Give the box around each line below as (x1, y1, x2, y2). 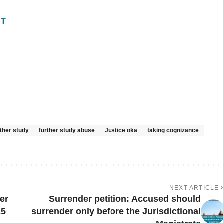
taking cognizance (147, 127, 199, 134)
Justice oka (105, 127, 137, 134)
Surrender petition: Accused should (48, 194, 201, 204)
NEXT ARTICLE (169, 184, 219, 192)
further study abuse (39, 127, 95, 134)
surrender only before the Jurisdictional (31, 206, 201, 217)
